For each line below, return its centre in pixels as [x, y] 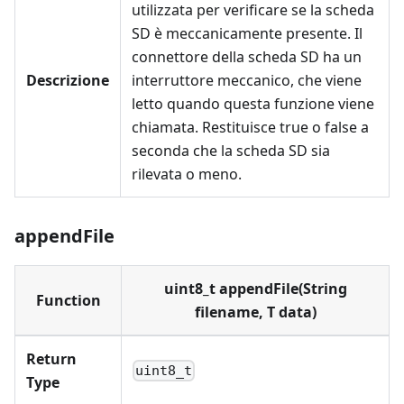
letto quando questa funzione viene [253, 104]
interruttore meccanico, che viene [247, 80]
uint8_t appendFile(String [255, 289]
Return [51, 359]
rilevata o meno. [187, 174]
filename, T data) [255, 312]
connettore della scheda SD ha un [247, 57]
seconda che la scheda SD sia [231, 151]
